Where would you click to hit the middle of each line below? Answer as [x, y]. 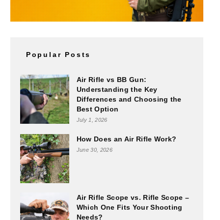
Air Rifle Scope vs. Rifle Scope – [133, 198]
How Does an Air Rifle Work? [126, 139]
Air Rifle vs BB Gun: [111, 80]
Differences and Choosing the [129, 99]
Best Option [97, 109]
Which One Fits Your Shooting [129, 207]
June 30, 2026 [94, 150]
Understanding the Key [117, 90]
